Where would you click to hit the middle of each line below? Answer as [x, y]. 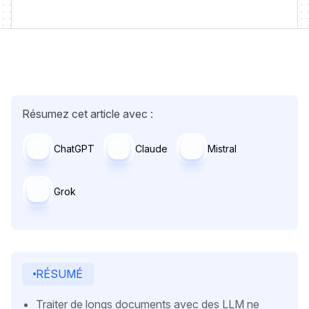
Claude [151, 148]
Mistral [222, 148]
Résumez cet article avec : [88, 114]
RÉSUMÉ [59, 273]
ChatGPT [74, 148]
